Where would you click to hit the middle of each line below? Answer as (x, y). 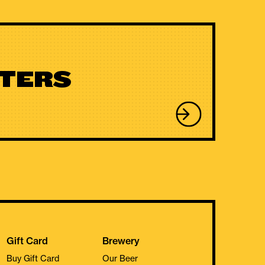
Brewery (121, 241)
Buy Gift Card (33, 258)
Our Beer (120, 258)
